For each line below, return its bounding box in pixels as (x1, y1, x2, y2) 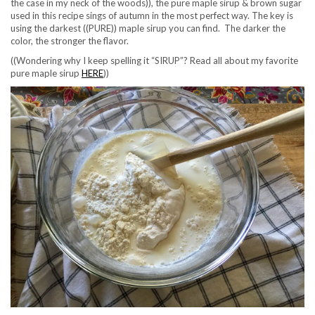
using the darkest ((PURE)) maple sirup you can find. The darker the (11, 22, 285, 34)
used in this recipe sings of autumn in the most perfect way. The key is (11, 10, 293, 22)
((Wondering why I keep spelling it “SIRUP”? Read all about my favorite (11, 55, 298, 67)
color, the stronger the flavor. (11, 35, 129, 47)
